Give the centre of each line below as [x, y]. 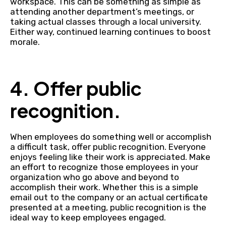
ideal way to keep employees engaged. [88, 217]
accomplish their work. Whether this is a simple [104, 187]
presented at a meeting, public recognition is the [108, 207]
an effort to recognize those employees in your [104, 167]
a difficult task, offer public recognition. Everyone [108, 147]
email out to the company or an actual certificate [109, 197]
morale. [26, 42]
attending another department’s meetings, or [102, 12]
